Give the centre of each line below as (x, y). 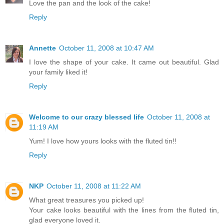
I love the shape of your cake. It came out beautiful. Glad (124, 62)
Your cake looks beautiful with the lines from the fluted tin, (124, 210)
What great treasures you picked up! (86, 200)
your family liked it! (58, 72)
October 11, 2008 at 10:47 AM (106, 48)
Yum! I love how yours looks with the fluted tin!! (103, 141)
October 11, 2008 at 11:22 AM (94, 186)
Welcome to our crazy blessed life (86, 117)
